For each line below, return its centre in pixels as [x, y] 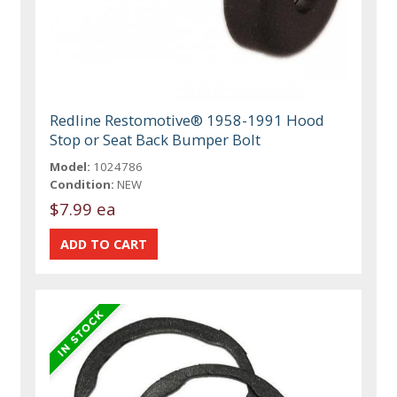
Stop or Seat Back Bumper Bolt [156, 140]
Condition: [82, 184]
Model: [70, 167]
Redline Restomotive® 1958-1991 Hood [187, 120]
